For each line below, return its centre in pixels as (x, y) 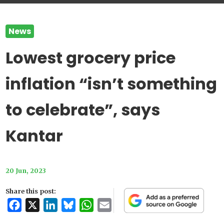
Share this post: (31, 191)
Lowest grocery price (91, 58)
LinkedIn (74, 205)
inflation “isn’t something (111, 84)
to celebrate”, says (83, 110)
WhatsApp (113, 205)
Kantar (34, 136)
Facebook (40, 205)
